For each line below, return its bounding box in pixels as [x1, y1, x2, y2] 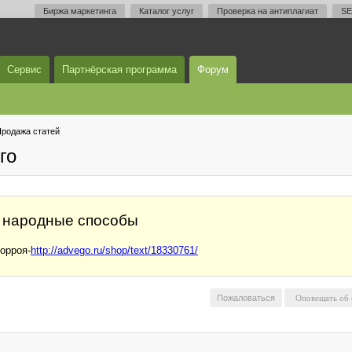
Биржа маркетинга [43, 6, 116, 16]
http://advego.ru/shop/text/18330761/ [31, 244, 198, 256]
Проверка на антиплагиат [217, 6, 318, 16]
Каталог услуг [139, 6, 194, 16]
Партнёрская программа [62, 64, 177, 75]
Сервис [7, 64, 42, 75]
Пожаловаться [217, 293, 275, 302]
